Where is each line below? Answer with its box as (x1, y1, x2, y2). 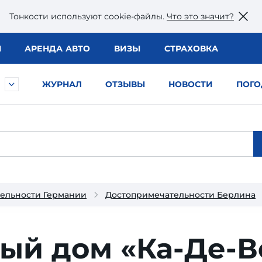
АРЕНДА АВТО (24, 43, 91, 54)
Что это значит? (167, 11, 234, 22)
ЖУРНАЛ (42, 79, 82, 89)
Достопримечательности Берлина (105, 189, 256, 200)
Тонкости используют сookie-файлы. (9, 11, 167, 22)
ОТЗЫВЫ (105, 79, 145, 89)
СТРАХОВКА (164, 43, 218, 54)
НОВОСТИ (168, 79, 213, 89)
